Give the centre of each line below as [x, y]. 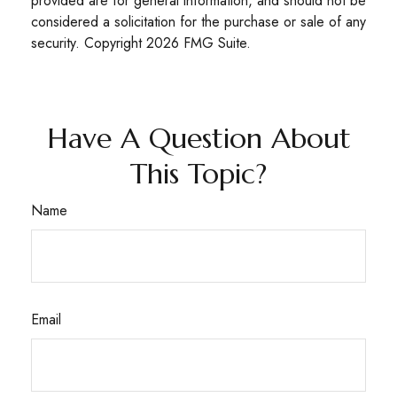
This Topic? [198, 173]
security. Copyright [89, 43]
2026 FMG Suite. [198, 43]
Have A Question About [198, 138]
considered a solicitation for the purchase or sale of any [198, 21]
